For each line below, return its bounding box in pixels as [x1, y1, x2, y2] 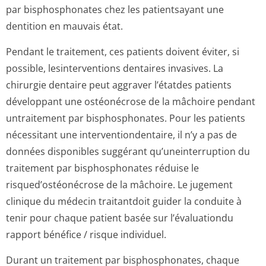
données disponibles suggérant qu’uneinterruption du [6, 145, 250, 158]
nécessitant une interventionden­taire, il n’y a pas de [6, 128, 237, 141]
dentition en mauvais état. [6, 20, 123, 33]
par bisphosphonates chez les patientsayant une [6, 3, 224, 16]
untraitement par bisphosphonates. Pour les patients [6, 112, 245, 125]
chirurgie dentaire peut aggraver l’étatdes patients [6, 78, 232, 91]
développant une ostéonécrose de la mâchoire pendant [6, 95, 255, 108]
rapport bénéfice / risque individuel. [6, 228, 166, 241]
